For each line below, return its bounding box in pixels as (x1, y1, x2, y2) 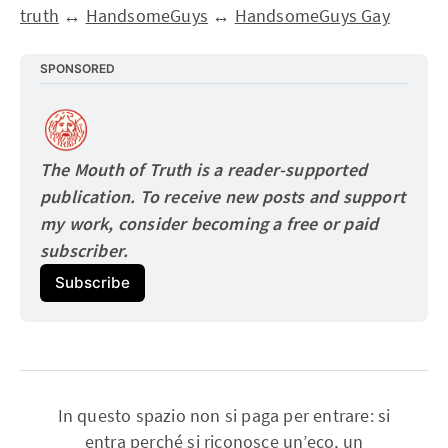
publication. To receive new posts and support (40, 184, 406, 208)
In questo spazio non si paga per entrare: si (57, 404, 391, 427)
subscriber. (40, 238, 129, 262)
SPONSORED (40, 60, 115, 76)
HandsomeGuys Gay (234, 3, 390, 27)
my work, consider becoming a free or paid (40, 211, 379, 235)
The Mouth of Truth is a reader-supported (40, 157, 368, 181)
